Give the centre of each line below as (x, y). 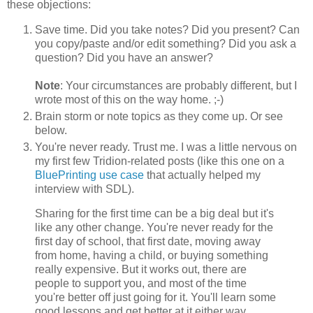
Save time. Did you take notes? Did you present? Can (167, 29)
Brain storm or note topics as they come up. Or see (159, 116)
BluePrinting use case (89, 175)
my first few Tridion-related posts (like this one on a (160, 161)
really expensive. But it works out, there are (141, 270)
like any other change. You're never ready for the (154, 228)
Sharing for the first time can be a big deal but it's (154, 214)
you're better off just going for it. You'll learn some (155, 298)
